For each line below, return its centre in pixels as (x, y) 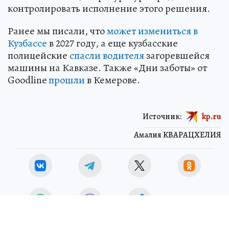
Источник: (162, 116)
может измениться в (152, 31)
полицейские (39, 55)
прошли (67, 80)
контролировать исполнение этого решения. (109, 8)
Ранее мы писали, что (57, 31)
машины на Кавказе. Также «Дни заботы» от (107, 68)
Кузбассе (27, 43)
